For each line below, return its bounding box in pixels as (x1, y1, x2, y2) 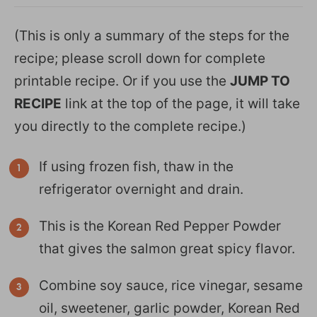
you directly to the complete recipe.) (14, 117, 246, 134)
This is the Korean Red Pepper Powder (39, 217, 281, 234)
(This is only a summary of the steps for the (14, 27, 289, 44)
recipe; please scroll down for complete (14, 50, 265, 67)
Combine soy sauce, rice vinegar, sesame (39, 277, 303, 294)
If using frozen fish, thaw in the (39, 158, 234, 175)
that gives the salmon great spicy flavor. (39, 240, 295, 257)
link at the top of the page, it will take (62, 95, 300, 112)
